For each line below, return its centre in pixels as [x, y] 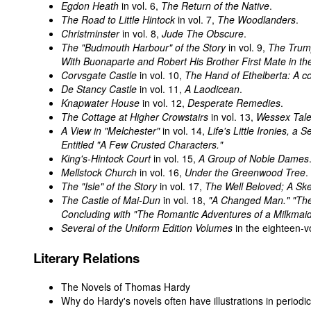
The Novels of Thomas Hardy [126, 287]
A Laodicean [212, 89]
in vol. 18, [184, 200]
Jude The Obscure [203, 33]
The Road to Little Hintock [118, 19]
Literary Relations [86, 258]
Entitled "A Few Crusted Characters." [142, 144]
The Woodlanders [257, 19]
